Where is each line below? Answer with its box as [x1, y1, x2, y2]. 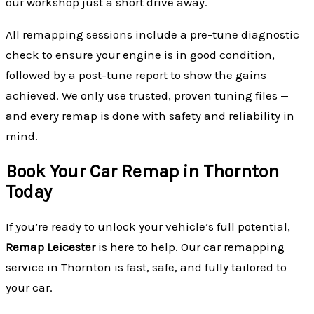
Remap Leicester [6, 240, 95, 254]
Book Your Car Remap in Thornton [6, 161, 279, 182]
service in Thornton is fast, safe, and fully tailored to [6, 260, 287, 275]
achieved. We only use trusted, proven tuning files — [6, 88, 289, 102]
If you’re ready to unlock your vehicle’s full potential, [6, 219, 290, 234]
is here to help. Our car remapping [95, 240, 285, 254]
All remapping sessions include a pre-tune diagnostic [6, 27, 299, 41]
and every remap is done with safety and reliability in [6, 108, 294, 123]
